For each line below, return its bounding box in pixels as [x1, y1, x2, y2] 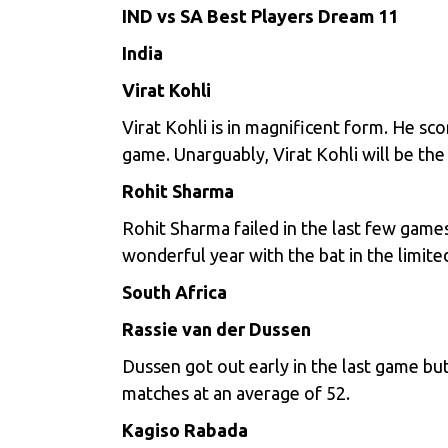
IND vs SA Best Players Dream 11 [122, 6, 398, 26]
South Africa [122, 282, 227, 302]
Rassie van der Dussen [122, 319, 311, 339]
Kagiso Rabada [122, 420, 248, 440]
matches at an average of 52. [122, 383, 350, 403]
